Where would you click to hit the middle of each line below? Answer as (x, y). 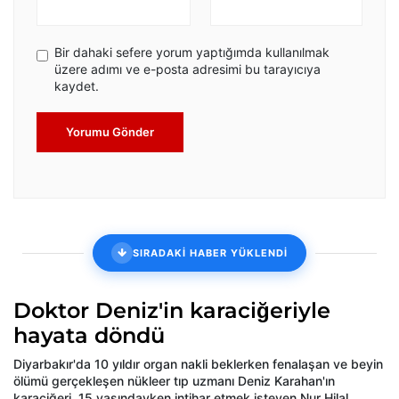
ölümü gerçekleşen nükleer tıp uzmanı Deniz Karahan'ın (174, 381)
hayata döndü (89, 336)
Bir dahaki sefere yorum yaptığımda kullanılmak (192, 53)
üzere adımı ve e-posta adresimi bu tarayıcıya (187, 69)
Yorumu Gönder (110, 132)
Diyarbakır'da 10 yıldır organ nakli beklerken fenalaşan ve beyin (198, 364)
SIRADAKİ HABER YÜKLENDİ (210, 252)
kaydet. (77, 86)
